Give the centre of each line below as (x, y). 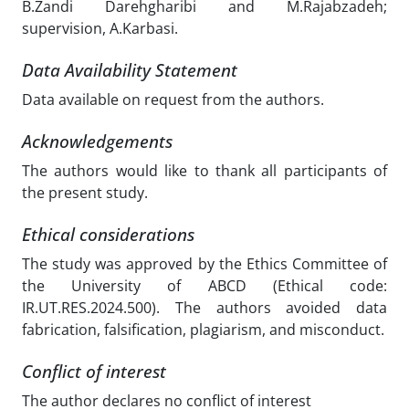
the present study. (85, 193)
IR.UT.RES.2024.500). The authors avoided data (204, 308)
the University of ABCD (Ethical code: (204, 286)
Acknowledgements (97, 141)
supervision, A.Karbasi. (100, 28)
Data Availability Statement (130, 70)
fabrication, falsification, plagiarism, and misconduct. (203, 330)
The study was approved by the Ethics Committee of (204, 264)
